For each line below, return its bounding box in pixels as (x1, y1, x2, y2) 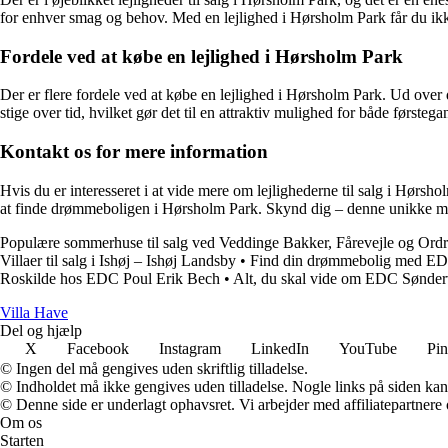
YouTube (339, 339, 397, 357)
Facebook (67, 339, 129, 357)
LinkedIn (251, 339, 309, 357)
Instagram (159, 339, 221, 357)
